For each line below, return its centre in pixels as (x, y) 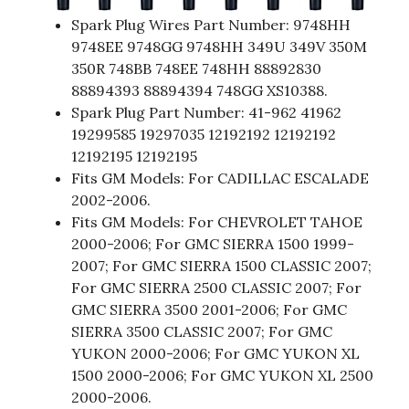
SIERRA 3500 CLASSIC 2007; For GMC (202, 332)
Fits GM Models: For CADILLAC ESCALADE (220, 178)
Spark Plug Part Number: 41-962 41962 (206, 113)
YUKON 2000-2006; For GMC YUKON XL (215, 354)
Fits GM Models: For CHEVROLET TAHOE (217, 222)
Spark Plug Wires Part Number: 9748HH (211, 25)
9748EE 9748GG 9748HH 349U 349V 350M (219, 47)
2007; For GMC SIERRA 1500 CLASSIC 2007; (221, 266)
